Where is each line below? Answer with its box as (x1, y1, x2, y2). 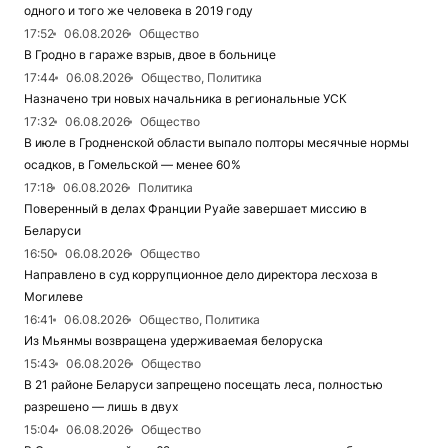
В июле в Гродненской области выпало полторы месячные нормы (24, 135, 409, 151)
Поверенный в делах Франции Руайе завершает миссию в (24, 201, 367, 217)
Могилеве (24, 289, 83, 305)
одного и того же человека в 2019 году (24, 3, 253, 19)
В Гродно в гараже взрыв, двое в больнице (24, 47, 276, 63)
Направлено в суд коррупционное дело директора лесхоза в (24, 267, 378, 283)
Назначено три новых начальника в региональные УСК (24, 91, 347, 107)
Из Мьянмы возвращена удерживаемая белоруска (24, 333, 323, 349)
